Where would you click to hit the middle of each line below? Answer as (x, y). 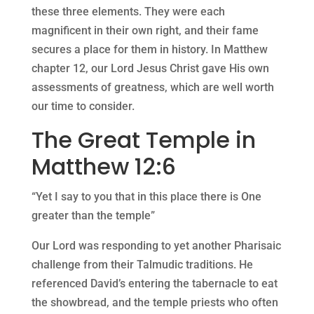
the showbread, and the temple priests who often (155, 303)
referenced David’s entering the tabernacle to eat (154, 284)
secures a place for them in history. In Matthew (149, 50)
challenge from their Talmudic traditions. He (142, 265)
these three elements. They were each (128, 12)
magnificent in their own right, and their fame (145, 31)
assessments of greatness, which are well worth (152, 88)
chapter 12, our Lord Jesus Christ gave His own (150, 69)
